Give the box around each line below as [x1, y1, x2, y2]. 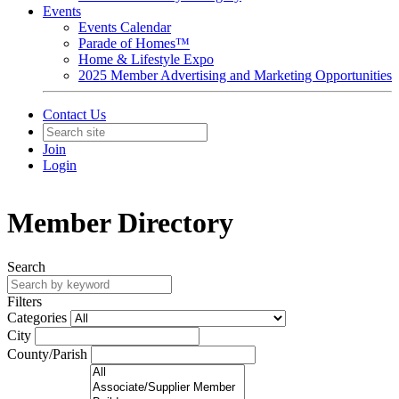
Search [7, 258, 45, 274]
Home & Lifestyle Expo [78, 52, 214, 67]
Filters [7, 293, 42, 309]
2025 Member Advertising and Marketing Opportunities [78, 68, 392, 83]
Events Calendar [78, 20, 171, 35]
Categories [7, 309, 67, 325]
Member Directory [7, 207, 233, 240]
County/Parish [7, 346, 87, 362]
